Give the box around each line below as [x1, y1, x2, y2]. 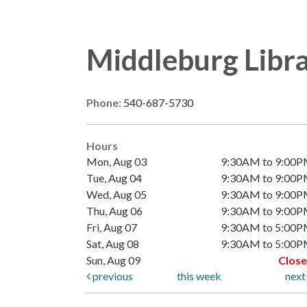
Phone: [86, 96, 123, 110]
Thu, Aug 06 [86, 204, 143, 218]
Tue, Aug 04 [86, 171, 142, 185]
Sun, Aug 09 [86, 254, 140, 267]
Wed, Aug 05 [86, 188, 147, 201]
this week [176, 269, 221, 283]
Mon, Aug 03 [86, 155, 147, 169]
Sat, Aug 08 [86, 237, 139, 251]
